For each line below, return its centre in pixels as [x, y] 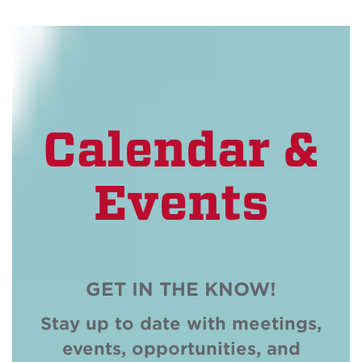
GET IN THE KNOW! [181, 288]
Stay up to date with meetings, [181, 323]
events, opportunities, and [181, 348]
